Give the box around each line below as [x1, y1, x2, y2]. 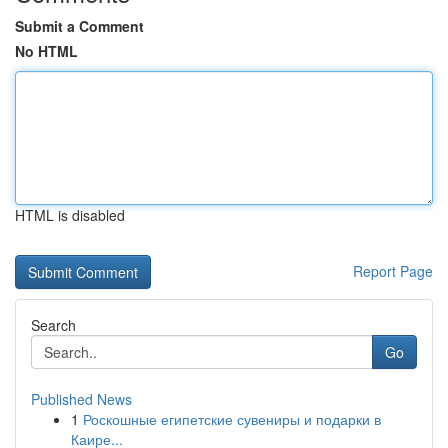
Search [31, 315, 76, 335]
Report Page [353, 261, 433, 281]
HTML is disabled [15, 205, 125, 225]
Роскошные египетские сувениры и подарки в [83, 409, 381, 429]
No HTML [15, 41, 78, 61]
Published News [31, 389, 132, 409]
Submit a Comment [15, 16, 144, 36]
